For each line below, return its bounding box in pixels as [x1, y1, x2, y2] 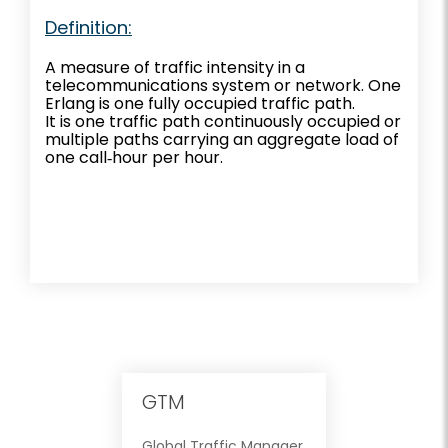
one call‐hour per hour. [45, 145, 223, 169]
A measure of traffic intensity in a [45, 55, 305, 79]
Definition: [45, 14, 132, 40]
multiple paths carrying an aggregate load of [45, 127, 399, 151]
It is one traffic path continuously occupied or [45, 109, 401, 133]
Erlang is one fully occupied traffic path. [45, 91, 355, 115]
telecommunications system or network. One [45, 73, 401, 97]
